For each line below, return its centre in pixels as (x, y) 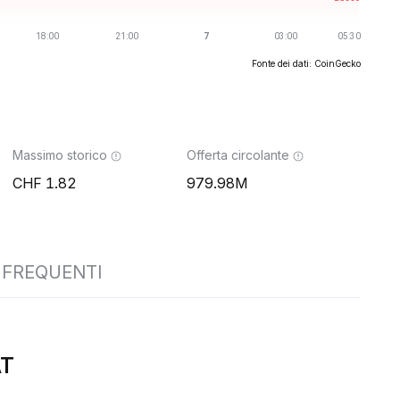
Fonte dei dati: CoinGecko (306, 63)
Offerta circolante (238, 155)
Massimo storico (60, 155)
